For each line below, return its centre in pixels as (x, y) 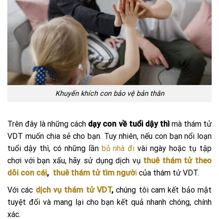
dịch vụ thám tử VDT (74, 190)
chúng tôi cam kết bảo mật (163, 190)
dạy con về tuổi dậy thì (129, 124)
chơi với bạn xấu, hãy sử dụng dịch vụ (76, 160)
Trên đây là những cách (48, 124)
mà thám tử (191, 124)
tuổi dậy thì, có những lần (55, 148)
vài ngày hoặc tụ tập (173, 148)
